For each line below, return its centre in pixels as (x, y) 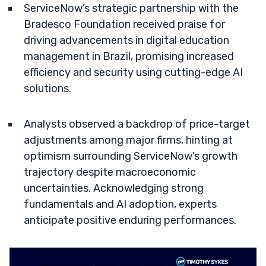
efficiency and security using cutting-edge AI (133, 72)
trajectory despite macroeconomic (110, 172)
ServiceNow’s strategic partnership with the (131, 8)
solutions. (47, 88)
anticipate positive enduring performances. (130, 220)
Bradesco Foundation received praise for (124, 24)
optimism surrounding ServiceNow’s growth (131, 156)
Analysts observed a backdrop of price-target (137, 124)
